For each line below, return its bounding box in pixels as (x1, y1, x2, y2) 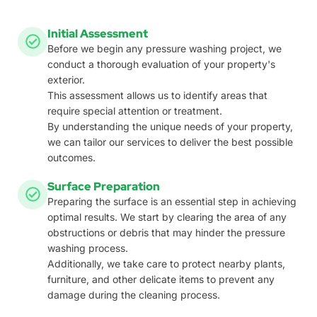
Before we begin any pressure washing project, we (47, 42, 282, 54)
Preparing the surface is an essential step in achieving (47, 195, 296, 207)
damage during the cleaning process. (47, 288, 220, 301)
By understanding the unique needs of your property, (47, 120, 293, 132)
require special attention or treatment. (47, 104, 222, 117)
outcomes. (47, 151, 96, 163)
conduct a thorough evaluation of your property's (47, 57, 275, 70)
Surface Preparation (47, 178, 160, 194)
